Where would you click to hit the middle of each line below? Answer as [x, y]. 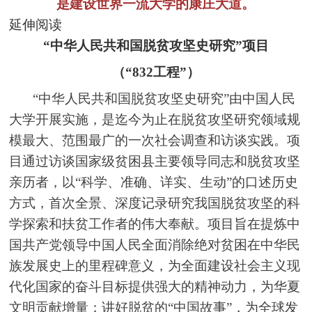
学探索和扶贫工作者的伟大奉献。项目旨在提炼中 [155, 224]
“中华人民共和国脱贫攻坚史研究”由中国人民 [164, 98]
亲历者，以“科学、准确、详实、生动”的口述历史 [154, 182]
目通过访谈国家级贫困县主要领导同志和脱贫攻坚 [155, 161]
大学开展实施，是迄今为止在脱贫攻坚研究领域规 [155, 119]
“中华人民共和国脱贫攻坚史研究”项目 [156, 45]
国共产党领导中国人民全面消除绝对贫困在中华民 [155, 244]
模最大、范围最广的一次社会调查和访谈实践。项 [155, 140]
